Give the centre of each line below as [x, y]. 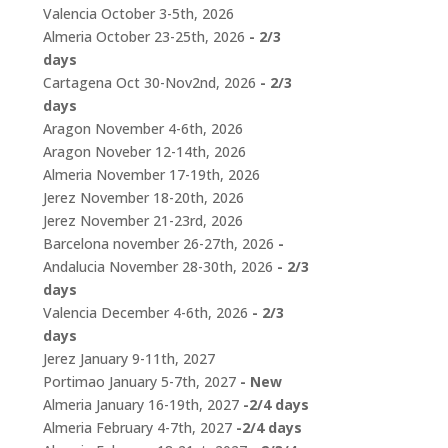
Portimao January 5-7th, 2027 [139, 381]
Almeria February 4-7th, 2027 [137, 427]
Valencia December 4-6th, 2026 [145, 312]
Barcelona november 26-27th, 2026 [158, 243]
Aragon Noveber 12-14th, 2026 [144, 151]
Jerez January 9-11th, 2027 [128, 358]
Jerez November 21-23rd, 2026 [142, 220]
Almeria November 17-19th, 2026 [151, 174]
